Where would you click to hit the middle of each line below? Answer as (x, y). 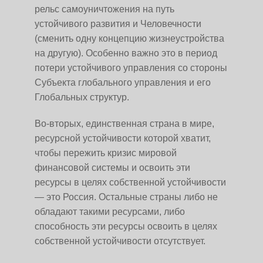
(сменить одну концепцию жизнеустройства (129, 38)
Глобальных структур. (82, 97)
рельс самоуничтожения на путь (104, 9)
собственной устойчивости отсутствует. (120, 241)
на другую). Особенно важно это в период (126, 53)
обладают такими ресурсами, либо (110, 212)
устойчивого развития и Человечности (118, 24)
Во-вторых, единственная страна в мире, (124, 124)
